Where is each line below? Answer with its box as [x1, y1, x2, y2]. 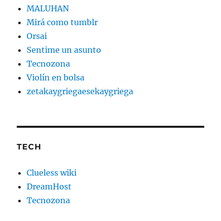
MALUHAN [27, 3, 70, 14]
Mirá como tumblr [27, 17, 98, 28]
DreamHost [27, 182, 72, 192]
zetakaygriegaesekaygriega [27, 86, 134, 97]
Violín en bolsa [27, 73, 85, 83]
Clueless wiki [27, 168, 77, 178]
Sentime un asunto [27, 45, 102, 55]
